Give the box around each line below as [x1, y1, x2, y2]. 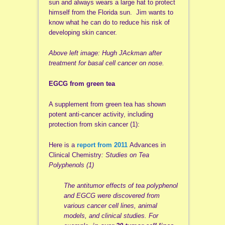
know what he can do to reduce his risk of [48, 18, 170, 26]
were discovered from [95, 192, 160, 200]
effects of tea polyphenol [103, 182, 178, 190]
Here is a [48, 141, 77, 149]
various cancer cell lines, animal [63, 202, 157, 210]
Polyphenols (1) [48, 161, 94, 169]
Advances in [129, 141, 166, 149]
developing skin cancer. [48, 28, 117, 36]
